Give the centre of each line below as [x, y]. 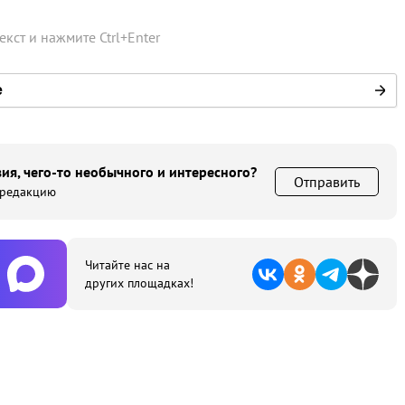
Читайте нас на [127, 265]
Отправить [327, 182]
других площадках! [139, 283]
